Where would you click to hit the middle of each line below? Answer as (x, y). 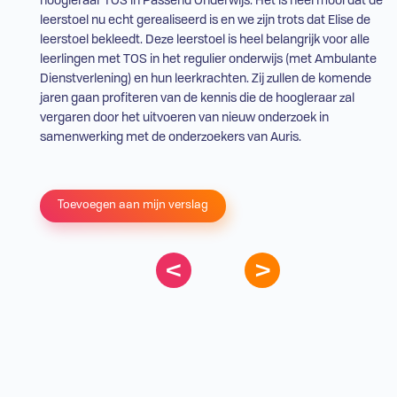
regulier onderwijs (233, 60)
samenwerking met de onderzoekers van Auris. (170, 138)
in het (165, 60)
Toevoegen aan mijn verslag (132, 206)
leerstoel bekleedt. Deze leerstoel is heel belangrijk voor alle (204, 40)
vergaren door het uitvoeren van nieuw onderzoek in (184, 118)
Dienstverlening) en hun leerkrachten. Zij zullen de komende (205, 79)
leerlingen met (81, 60)
